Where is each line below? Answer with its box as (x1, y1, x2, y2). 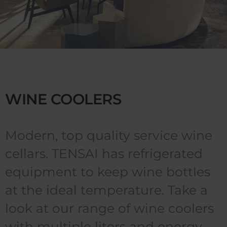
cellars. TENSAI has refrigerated (5, 145, 203, 161)
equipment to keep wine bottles (5, 164, 210, 179)
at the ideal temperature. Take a (5, 182, 208, 198)
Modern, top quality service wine (5, 127, 212, 143)
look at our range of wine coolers (5, 200, 214, 216)
